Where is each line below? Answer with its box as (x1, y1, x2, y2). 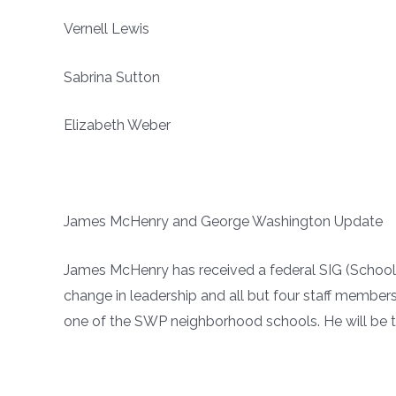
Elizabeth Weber (64, 117, 171, 134)
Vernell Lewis (64, 20, 149, 38)
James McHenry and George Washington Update (64, 213, 383, 231)
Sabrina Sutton (64, 68, 160, 86)
